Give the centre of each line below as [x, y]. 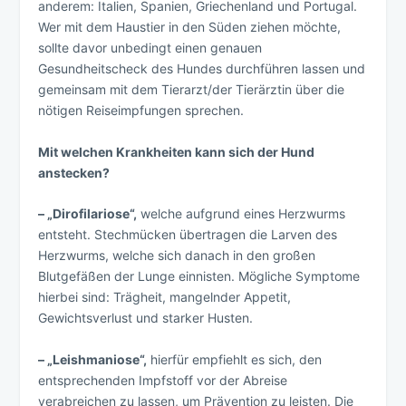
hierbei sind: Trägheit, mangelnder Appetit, [165, 297]
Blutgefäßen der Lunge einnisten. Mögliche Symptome [199, 276]
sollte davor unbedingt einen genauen [150, 48]
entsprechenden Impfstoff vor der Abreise [163, 380]
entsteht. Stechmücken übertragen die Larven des [188, 235]
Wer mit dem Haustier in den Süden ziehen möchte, [190, 27]
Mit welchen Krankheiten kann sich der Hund [177, 151]
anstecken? [74, 172]
